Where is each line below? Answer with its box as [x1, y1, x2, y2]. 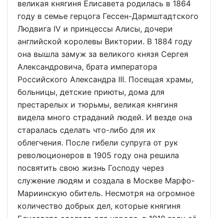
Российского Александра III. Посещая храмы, [18, 74, 193, 85]
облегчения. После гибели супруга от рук [18, 138, 178, 148]
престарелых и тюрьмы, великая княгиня [18, 100, 178, 110]
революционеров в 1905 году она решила [18, 150, 179, 161]
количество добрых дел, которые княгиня [18, 201, 181, 211]
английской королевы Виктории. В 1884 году [18, 36, 192, 47]
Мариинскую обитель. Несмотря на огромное [18, 188, 195, 199]
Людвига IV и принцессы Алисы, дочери [18, 24, 173, 34]
